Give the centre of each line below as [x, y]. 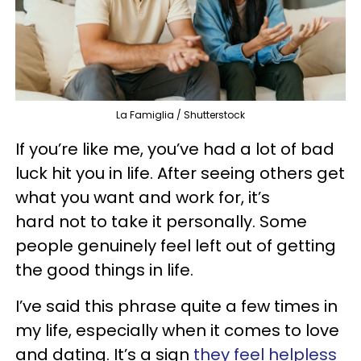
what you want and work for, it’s [143, 198]
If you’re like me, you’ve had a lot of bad [175, 149]
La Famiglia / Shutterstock [180, 115]
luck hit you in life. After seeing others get [180, 174]
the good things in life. [104, 270]
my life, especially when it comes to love [177, 331]
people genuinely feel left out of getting [176, 246]
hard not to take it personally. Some [161, 222]
